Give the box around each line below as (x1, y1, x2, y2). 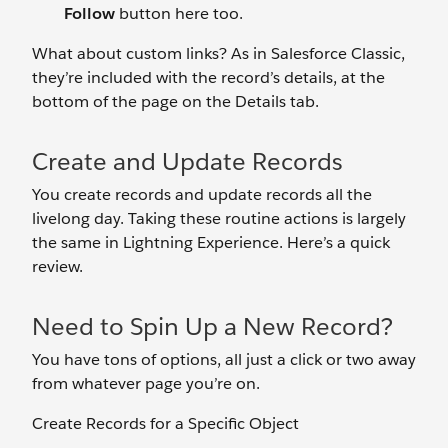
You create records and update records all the (32, 183, 372, 205)
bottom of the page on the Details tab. (32, 90, 319, 112)
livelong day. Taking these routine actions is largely (32, 207, 406, 229)
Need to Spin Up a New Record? (32, 310, 393, 342)
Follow (64, 2, 115, 24)
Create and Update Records (32, 145, 343, 177)
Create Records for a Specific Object (32, 412, 299, 434)
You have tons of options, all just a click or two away (32, 348, 416, 370)
